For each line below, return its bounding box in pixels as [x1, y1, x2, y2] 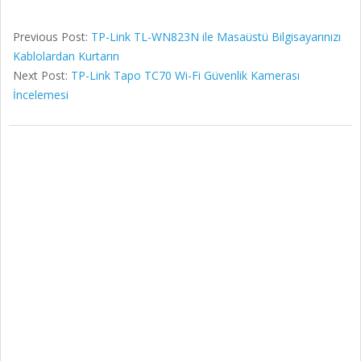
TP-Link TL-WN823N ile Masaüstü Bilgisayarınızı [91, 28, 341, 44]
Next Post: [13, 67, 71, 83]
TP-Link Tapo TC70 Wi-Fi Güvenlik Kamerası [71, 67, 300, 83]
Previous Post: [13, 28, 91, 44]
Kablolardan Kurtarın [13, 48, 119, 64]
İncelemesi [13, 86, 68, 102]
